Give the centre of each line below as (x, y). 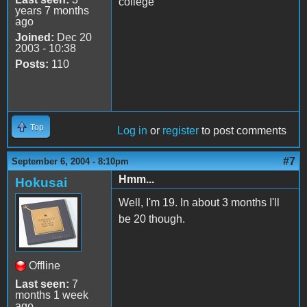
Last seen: (42, 284)
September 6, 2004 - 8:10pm (70, 161)
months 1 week (52, 295)
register (181, 130)
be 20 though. (152, 219)
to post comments (243, 130)
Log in (132, 130)
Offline (45, 265)
